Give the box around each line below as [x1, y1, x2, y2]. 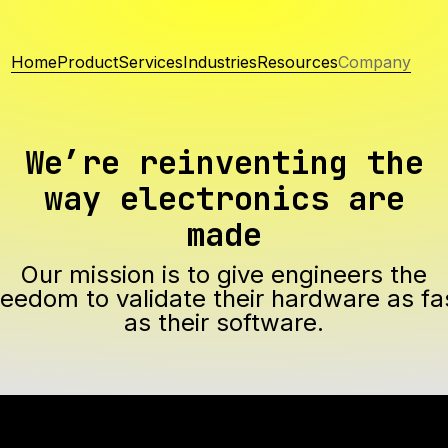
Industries [183, 52, 258, 72]
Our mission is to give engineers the [21, 260, 427, 289]
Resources [257, 52, 339, 72]
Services [118, 52, 184, 72]
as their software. [124, 308, 324, 337]
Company [338, 52, 412, 72]
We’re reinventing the [24, 141, 424, 184]
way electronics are [43, 177, 405, 220]
